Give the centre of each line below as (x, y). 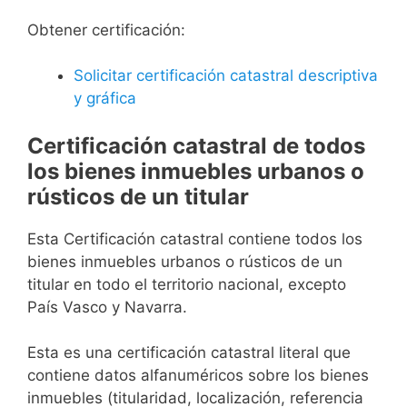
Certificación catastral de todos (196, 145)
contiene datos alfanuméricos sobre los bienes (198, 376)
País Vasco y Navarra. (107, 307)
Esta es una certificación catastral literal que (189, 353)
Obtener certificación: (106, 30)
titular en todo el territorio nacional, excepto (187, 284)
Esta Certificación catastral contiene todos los (195, 238)
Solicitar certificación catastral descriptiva (226, 76)
